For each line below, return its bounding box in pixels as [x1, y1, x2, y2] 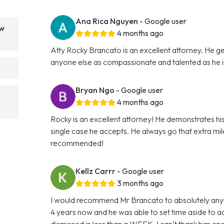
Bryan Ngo [75, 84, 115, 95]
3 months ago [117, 177, 164, 188]
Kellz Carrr [75, 165, 116, 176]
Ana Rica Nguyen [75, 15, 138, 26]
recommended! [50, 137, 104, 148]
